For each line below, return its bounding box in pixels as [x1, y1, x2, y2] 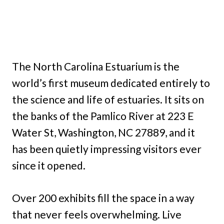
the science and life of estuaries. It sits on [12, 93, 204, 106]
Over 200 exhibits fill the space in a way [12, 191, 194, 204]
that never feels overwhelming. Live [12, 208, 181, 221]
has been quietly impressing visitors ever [12, 142, 201, 155]
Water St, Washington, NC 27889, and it [12, 126, 195, 139]
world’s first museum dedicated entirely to [12, 76, 210, 89]
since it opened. [12, 159, 85, 172]
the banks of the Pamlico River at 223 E [12, 109, 194, 122]
